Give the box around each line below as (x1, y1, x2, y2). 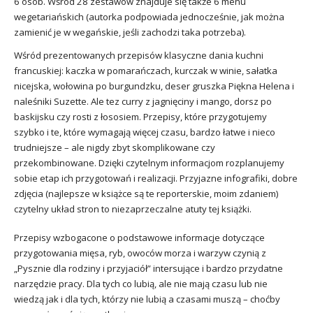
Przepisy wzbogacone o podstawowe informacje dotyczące (14, 231, 265, 244)
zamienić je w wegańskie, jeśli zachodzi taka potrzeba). (14, 26, 246, 39)
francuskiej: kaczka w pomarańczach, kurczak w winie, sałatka (14, 64, 277, 77)
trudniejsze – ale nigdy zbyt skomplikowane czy (14, 140, 215, 154)
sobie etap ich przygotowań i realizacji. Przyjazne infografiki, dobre (14, 171, 298, 184)
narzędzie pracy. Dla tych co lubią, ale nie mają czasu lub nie (14, 277, 268, 290)
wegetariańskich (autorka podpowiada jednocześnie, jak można (14, 10, 284, 24)
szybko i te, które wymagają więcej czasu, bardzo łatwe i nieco (14, 125, 275, 138)
